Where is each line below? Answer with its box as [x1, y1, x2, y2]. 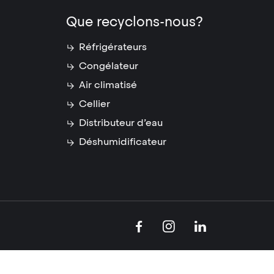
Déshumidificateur [78, 135, 166, 148]
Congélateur [78, 59, 138, 72]
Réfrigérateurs [78, 40, 147, 53]
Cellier [78, 97, 110, 110]
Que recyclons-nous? [65, 13, 203, 31]
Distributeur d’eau [78, 116, 163, 129]
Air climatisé [78, 78, 137, 91]
